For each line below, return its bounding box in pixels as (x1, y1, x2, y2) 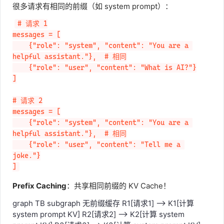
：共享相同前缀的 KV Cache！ (66, 180, 170, 190)
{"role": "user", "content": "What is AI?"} (12, 63, 28, 72)
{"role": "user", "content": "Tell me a (12, 140, 28, 149)
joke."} (12, 151, 40, 160)
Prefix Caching (12, 180, 66, 190)
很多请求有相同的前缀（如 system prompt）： (12, 1, 172, 11)
